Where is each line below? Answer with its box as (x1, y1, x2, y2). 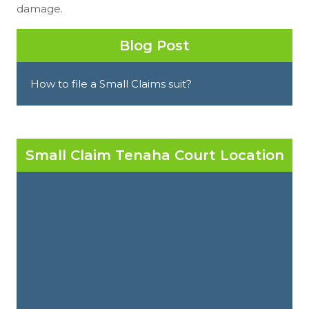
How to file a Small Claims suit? (30, 77, 192, 90)
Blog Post (119, 37, 190, 54)
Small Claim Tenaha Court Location (25, 146, 284, 163)
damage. (17, 1, 63, 15)
